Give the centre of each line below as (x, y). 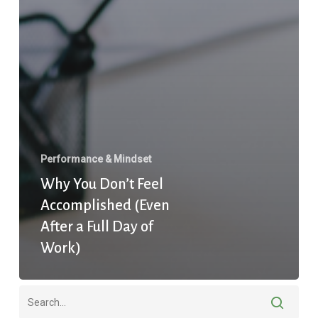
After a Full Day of (97, 227)
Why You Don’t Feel (102, 184)
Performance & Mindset (95, 159)
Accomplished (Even (105, 205)
